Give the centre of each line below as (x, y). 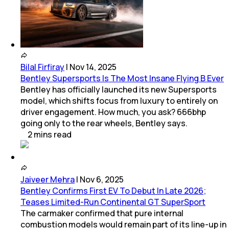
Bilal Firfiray (42, 67)
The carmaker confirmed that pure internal (102, 213)
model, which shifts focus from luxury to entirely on (119, 100)
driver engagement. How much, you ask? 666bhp (113, 112)
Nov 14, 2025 (93, 67)
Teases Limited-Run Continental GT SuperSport (113, 202)
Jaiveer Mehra (48, 179)
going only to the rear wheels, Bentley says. (104, 123)
